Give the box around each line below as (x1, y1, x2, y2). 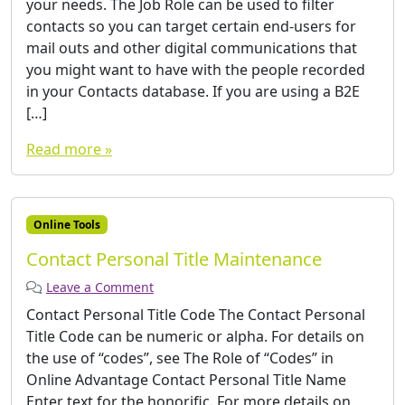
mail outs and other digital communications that (26, 37, 357, 58)
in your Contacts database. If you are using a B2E (26, 80, 360, 101)
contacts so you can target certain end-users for (26, 15, 356, 36)
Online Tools (33, 216, 100, 232)
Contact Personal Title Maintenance (26, 246, 322, 271)
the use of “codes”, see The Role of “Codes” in (26, 347, 334, 368)
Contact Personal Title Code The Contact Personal (26, 304, 365, 325)
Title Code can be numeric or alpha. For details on (26, 325, 364, 346)
